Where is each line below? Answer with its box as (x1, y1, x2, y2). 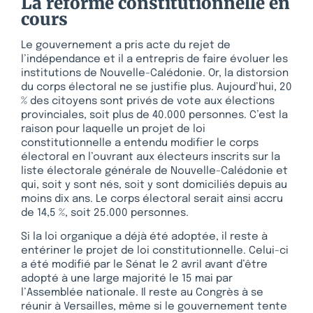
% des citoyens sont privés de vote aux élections (21, 95, 275, 107)
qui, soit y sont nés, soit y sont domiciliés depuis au (21, 179, 287, 191)
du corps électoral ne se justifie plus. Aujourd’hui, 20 (21, 81, 292, 93)
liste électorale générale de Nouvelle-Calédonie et (21, 165, 288, 177)
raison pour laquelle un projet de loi (21, 123, 205, 135)
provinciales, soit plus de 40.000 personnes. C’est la (21, 109, 288, 121)
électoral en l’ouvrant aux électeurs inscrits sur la (21, 151, 280, 163)
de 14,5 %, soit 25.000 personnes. (21, 207, 189, 219)
